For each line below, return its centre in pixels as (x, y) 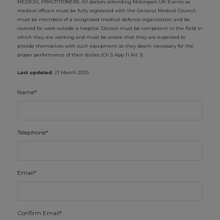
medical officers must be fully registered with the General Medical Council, (107, 11)
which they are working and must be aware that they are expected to (101, 37)
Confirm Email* (40, 213)
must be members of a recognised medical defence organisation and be (104, 19)
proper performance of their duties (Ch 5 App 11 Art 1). (81, 55)
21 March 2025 (71, 72)
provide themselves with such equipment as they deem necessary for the (105, 46)
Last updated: (35, 72)
